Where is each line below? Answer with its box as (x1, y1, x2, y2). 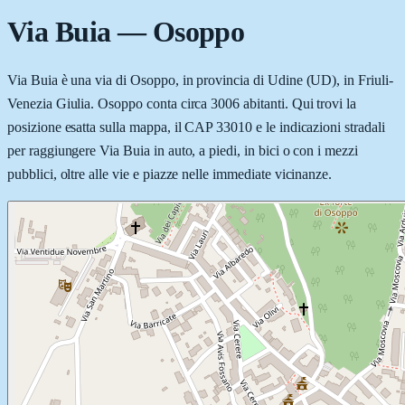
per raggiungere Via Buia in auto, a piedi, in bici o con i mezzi (7, 142, 358, 158)
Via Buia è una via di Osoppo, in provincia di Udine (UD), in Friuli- (7, 71, 393, 88)
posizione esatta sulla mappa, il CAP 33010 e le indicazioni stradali (7, 118, 385, 135)
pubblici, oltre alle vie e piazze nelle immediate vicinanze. (7, 165, 333, 182)
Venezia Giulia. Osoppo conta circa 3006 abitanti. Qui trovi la (7, 95, 357, 111)
